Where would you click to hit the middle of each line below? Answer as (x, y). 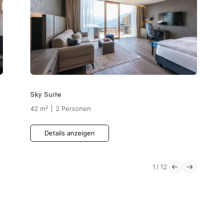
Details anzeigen (69, 133)
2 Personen (73, 109)
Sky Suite (45, 94)
